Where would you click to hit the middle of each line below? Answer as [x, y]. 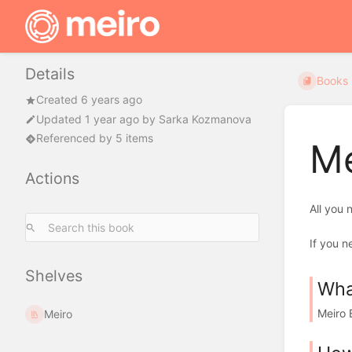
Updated [60, 119]
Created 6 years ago [89, 100]
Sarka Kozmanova [205, 119]
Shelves [54, 276]
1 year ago [112, 119]
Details [50, 74]
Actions [52, 179]
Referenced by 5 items [95, 138]
